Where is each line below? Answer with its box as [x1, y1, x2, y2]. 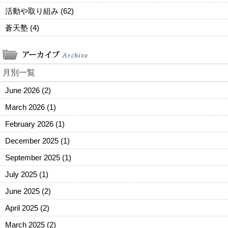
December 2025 [5, 136, 61, 146]
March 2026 [5, 103, 47, 112]
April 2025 [5, 204, 40, 213]
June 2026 [5, 86, 42, 95]
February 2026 [5, 120, 55, 129]
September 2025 [5, 153, 62, 162]
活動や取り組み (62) [5, 7, 74, 16]
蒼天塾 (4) [5, 23, 39, 33]
